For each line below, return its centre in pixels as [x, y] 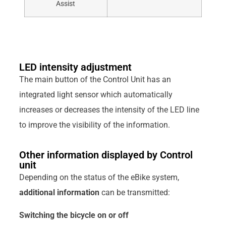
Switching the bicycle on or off [74, 215]
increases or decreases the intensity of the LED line [109, 110]
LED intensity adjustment [75, 67]
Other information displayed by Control [106, 155]
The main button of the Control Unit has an [95, 80]
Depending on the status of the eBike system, [99, 178]
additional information [59, 193]
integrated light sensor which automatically [96, 95]
